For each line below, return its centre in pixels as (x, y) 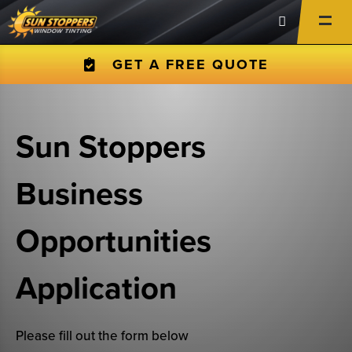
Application (96, 288)
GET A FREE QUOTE (190, 64)
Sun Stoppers (111, 147)
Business (79, 194)
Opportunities (114, 241)
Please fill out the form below (102, 336)
